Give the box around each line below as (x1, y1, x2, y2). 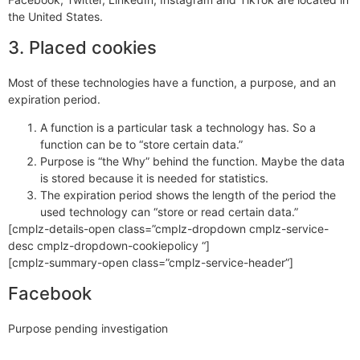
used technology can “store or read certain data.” (40, 205, 298, 219)
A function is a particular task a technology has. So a (40, 121, 316, 135)
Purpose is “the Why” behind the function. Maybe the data (40, 154, 345, 169)
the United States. (8, 9, 103, 23)
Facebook (8, 283, 92, 305)
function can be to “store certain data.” (40, 137, 243, 152)
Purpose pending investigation (8, 321, 168, 336)
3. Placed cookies (8, 36, 157, 58)
